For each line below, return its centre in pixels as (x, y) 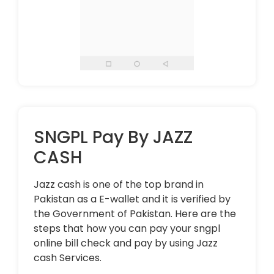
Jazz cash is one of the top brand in (119, 184)
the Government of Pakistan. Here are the (135, 213)
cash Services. (68, 257)
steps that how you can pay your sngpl (127, 228)
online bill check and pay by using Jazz (126, 243)
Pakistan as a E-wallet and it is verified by (132, 199)
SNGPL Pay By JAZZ (113, 137)
